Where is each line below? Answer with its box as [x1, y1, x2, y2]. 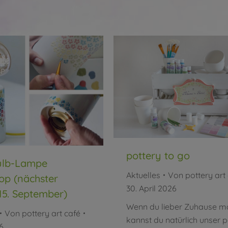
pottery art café [22, 208, 80, 218]
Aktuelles [126, 169, 160, 180]
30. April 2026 [126, 183, 177, 193]
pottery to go [126, 149, 190, 162]
